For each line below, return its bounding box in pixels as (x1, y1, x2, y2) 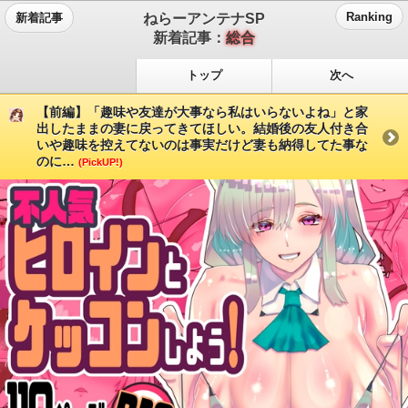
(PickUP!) (78, 156, 123, 168)
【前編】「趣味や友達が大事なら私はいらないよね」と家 (36, 104, 368, 119)
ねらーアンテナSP (143, 10, 265, 26)
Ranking (346, 10, 393, 24)
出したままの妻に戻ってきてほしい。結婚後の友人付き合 (36, 120, 368, 136)
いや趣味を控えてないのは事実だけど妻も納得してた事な (36, 137, 368, 152)
